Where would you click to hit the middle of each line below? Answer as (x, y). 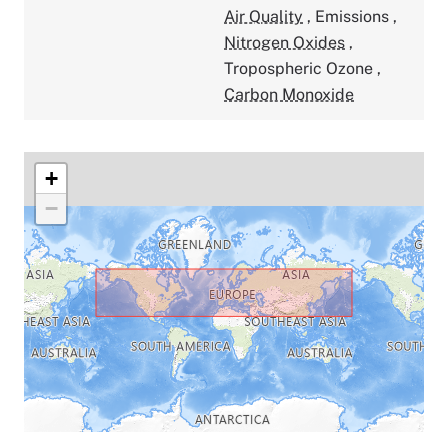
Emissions (354, 16)
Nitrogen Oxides (284, 42)
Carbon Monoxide (289, 94)
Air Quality (263, 16)
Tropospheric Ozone (300, 68)
